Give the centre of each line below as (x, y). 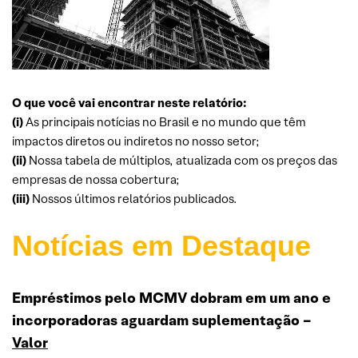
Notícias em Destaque (161, 245)
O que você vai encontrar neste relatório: (129, 102)
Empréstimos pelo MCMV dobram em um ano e (171, 297)
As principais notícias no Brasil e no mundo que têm (165, 121)
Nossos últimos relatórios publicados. (133, 198)
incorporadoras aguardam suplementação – (162, 320)
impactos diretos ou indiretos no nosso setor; (136, 141)
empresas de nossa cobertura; (96, 179)
